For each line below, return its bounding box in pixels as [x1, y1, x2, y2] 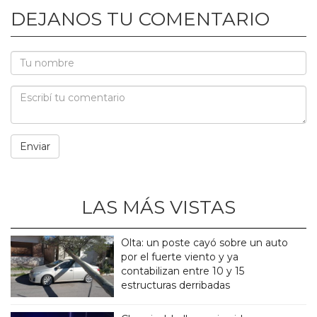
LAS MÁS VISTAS [81, 196, 236, 219]
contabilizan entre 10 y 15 [121, 265, 245, 278]
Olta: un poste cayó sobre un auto [121, 236, 289, 250]
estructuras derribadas [121, 279, 231, 292]
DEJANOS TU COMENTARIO [11, 8, 270, 31]
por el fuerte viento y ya [121, 250, 239, 264]
